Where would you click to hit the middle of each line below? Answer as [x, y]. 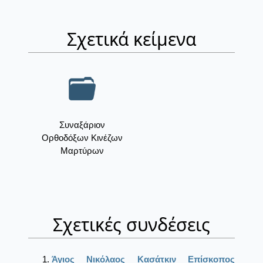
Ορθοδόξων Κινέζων [82, 138]
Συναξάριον [82, 125]
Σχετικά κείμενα [131, 39]
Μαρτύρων [82, 151]
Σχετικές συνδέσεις [131, 225]
